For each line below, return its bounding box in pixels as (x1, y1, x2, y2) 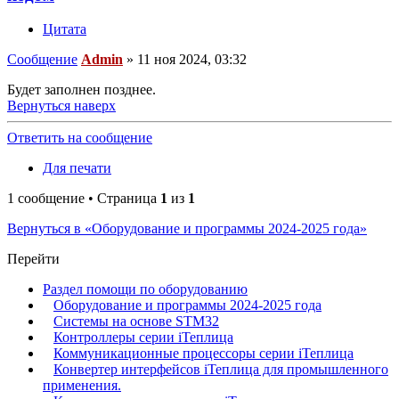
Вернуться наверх (7, 98, 116, 114)
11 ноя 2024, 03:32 (137, 52, 247, 68)
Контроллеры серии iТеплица (53, 330, 233, 346)
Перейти (7, 251, 60, 267)
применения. (43, 378, 121, 394)
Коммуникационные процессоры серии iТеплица (53, 346, 354, 362)
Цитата (43, 21, 86, 37)
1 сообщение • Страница (7, 191, 160, 207)
